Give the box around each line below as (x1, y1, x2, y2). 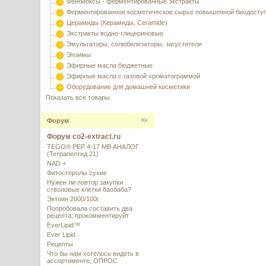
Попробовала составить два (47, 205, 133, 212)
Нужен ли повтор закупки (47, 179, 123, 186)
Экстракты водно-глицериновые (66, 30, 164, 37)
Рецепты (47, 240, 74, 248)
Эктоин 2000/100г (47, 195, 100, 202)
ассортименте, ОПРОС (47, 257, 118, 264)
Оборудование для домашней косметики (66, 83, 191, 90)
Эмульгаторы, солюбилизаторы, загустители (66, 40, 202, 47)
